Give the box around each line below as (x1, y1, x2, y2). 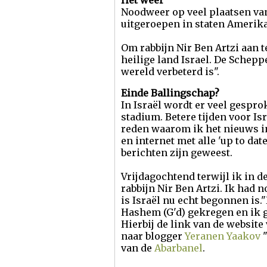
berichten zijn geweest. (121, 147, 232, 159)
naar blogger (121, 230, 185, 242)
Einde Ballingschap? (121, 87, 219, 99)
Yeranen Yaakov (185, 230, 263, 242)
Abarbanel (154, 242, 203, 254)
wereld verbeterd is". (121, 66, 219, 77)
